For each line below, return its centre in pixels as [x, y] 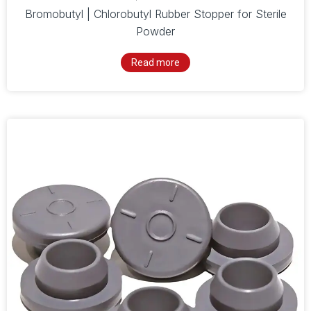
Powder [155, 32]
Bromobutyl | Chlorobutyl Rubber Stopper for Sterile [155, 14]
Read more [155, 63]
